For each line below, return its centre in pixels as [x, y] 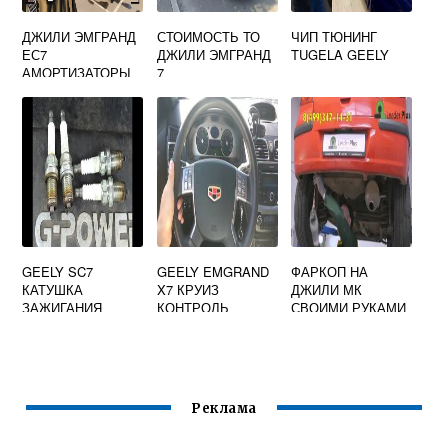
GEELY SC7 [58, 271]
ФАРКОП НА [330, 271]
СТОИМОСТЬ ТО [208, 36]
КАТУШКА [53, 289]
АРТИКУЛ [52, 325]
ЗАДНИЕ [49, 90]
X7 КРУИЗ [187, 289]
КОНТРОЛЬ [192, 307]
